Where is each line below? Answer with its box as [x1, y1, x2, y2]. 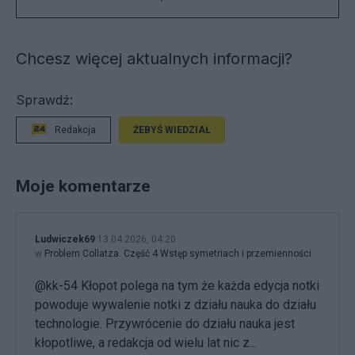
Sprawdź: [16, 92, 73, 108]
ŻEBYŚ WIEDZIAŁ [133, 124, 211, 136]
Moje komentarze [16, 176, 151, 197]
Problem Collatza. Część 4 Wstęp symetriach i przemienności [44, 248, 311, 260]
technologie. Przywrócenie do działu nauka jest [35, 316, 295, 332]
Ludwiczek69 [35, 234, 95, 246]
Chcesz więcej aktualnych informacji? [16, 49, 292, 68]
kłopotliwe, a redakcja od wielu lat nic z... [35, 335, 257, 351]
